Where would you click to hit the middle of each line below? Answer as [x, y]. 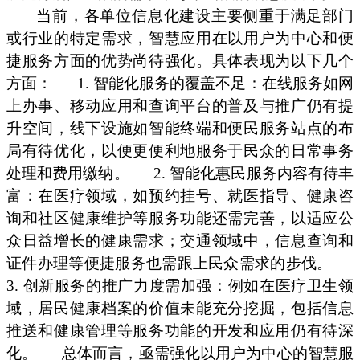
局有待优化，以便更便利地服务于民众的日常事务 [180, 150]
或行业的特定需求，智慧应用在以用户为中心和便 [180, 38]
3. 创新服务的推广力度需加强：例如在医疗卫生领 [180, 285]
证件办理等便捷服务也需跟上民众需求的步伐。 [170, 263]
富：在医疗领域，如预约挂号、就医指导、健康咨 [180, 195]
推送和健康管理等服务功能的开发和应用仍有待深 [180, 330]
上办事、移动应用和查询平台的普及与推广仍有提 [180, 105]
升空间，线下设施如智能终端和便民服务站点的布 [180, 128]
